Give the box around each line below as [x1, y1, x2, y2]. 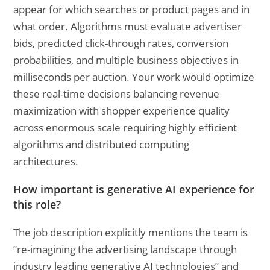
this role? [13, 197, 61, 212]
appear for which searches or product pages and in [13, 2, 250, 16]
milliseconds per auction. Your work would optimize [13, 70, 255, 84]
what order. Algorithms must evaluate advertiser [13, 19, 242, 33]
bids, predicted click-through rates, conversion [13, 36, 229, 50]
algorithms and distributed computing [13, 137, 190, 151]
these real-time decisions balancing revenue [13, 87, 220, 101]
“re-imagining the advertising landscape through [13, 242, 237, 256]
